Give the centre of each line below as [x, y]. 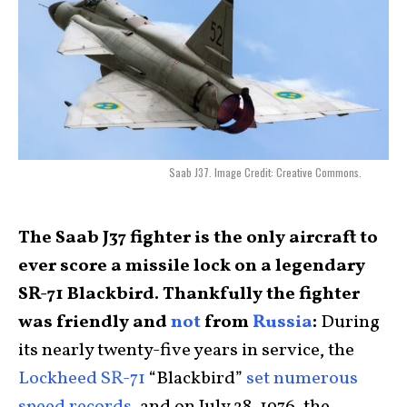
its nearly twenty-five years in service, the [186, 351]
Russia [283, 323]
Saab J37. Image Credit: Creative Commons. [265, 173]
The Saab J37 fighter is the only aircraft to [198, 238]
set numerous [302, 379]
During [350, 323]
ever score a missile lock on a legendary [192, 266]
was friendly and [94, 323]
